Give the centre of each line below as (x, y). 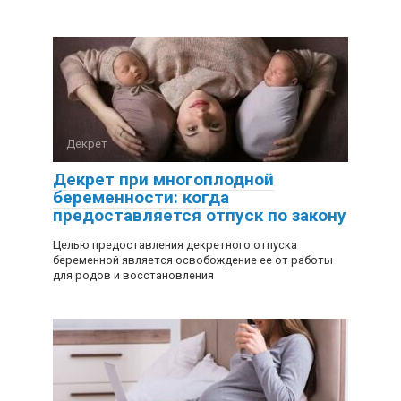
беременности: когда (141, 197)
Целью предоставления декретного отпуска (175, 245)
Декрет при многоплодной (163, 179)
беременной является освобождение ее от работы (193, 260)
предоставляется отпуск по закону (200, 215)
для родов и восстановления (133, 275)
